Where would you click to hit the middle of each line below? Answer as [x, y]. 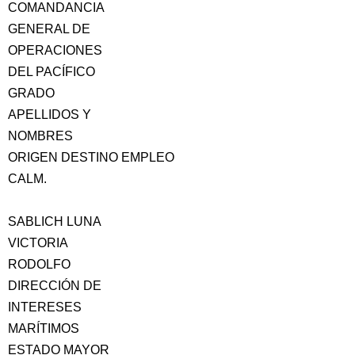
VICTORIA [38, 243]
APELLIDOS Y [50, 115]
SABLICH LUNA [55, 221]
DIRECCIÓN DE [55, 286]
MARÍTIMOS [44, 328]
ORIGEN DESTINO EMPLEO [91, 157]
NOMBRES [40, 136]
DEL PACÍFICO [52, 72]
